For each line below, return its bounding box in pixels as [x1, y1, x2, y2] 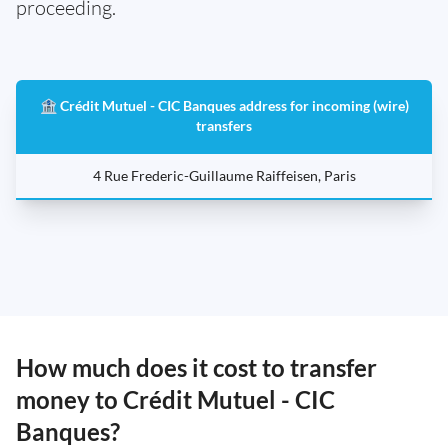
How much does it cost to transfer [16, 353, 377, 383]
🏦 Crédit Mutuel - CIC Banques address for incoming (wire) [39, 97, 409, 115]
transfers [196, 117, 252, 135]
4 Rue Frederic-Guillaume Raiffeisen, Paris [92, 167, 356, 185]
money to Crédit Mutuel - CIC [16, 385, 335, 415]
